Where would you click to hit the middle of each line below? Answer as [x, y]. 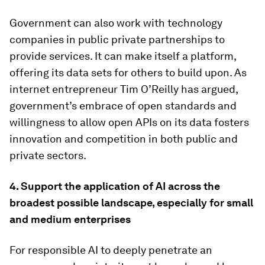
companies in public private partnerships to [117, 39]
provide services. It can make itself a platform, [123, 56]
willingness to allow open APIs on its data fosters [129, 122]
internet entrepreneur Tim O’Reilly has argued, [124, 89]
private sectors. [48, 155]
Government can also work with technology [116, 22]
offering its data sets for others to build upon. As [128, 72]
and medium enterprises [70, 219]
